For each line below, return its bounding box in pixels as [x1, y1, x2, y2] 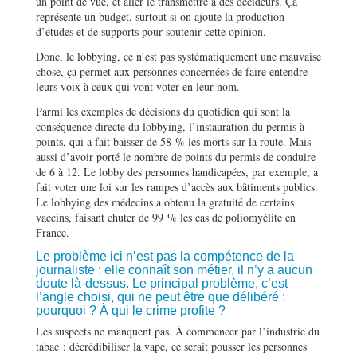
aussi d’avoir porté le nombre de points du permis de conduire [36, 148, 316, 164]
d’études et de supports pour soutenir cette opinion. [36, 23, 266, 39]
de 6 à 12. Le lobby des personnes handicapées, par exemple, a [36, 163, 318, 179]
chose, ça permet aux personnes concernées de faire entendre [36, 63, 308, 79]
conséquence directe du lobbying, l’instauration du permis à [36, 118, 304, 134]
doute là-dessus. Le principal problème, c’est [36, 276, 288, 290]
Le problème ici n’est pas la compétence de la [36, 249, 294, 263]
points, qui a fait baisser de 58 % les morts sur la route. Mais [36, 133, 311, 149]
